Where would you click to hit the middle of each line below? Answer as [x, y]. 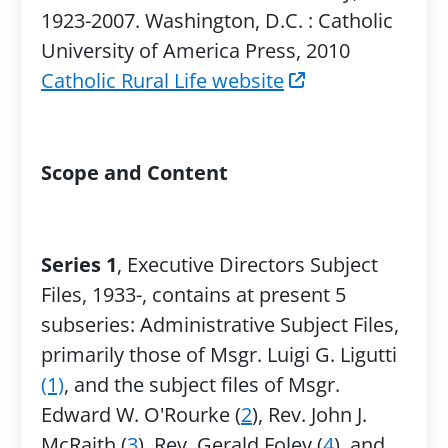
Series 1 [78, 264]
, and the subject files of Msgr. [201, 384]
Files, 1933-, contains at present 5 [193, 294]
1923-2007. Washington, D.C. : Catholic [216, 20]
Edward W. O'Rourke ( [140, 414]
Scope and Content [134, 172]
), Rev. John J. [309, 414]
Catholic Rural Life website [162, 80]
